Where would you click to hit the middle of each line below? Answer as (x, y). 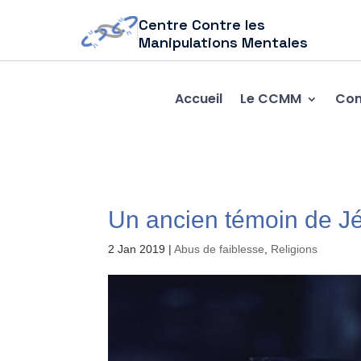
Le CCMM (270, 98)
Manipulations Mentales (224, 42)
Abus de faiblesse (220, 249)
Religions (295, 249)
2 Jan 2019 (137, 249)
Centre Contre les (202, 25)
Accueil (198, 98)
